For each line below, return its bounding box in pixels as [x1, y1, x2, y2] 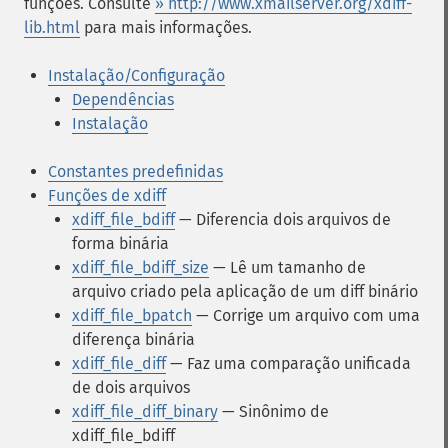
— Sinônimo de [218, 402, 329, 421]
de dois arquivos [72, 378, 190, 397]
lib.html [24, 18, 80, 37]
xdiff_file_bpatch [72, 306, 192, 325]
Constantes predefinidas [48, 162, 223, 181]
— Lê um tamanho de [209, 258, 366, 277]
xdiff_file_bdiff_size [72, 258, 209, 277]
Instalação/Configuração [48, 66, 225, 85]
